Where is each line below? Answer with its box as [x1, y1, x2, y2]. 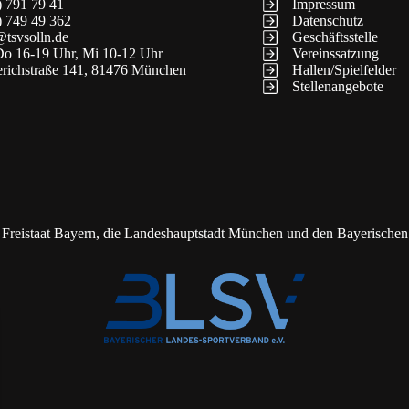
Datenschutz [291, 13, 363, 29]
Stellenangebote [291, 79, 383, 95]
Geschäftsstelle [291, 29, 378, 46]
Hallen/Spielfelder [291, 62, 396, 79]
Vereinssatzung [291, 46, 379, 62]
